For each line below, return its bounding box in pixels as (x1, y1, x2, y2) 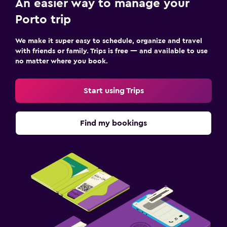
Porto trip (15, 14, 71, 26)
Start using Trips (83, 87, 144, 95)
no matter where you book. (15, 58, 108, 65)
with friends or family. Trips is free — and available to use (15, 48, 208, 55)
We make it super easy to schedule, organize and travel (15, 37, 202, 45)
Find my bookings (80, 119, 147, 127)
